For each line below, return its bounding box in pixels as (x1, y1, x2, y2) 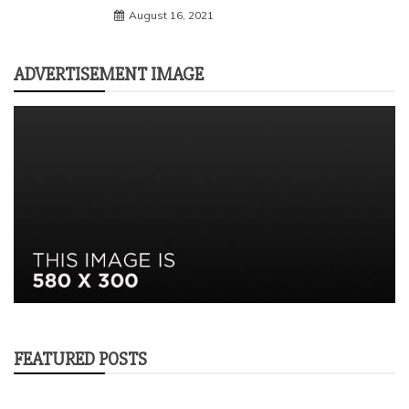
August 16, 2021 (129, 8, 214, 22)
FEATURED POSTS (14, 348, 147, 372)
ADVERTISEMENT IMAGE (14, 63, 204, 86)
